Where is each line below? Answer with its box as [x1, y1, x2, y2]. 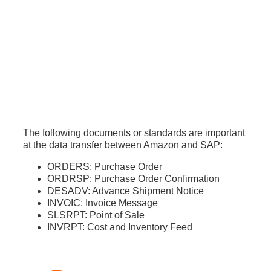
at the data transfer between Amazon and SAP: [22, 140, 223, 151]
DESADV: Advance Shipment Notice [47, 186, 204, 197]
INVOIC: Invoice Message [47, 198, 158, 209]
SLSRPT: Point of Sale [47, 210, 145, 221]
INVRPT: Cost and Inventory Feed [47, 222, 192, 233]
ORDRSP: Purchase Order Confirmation [47, 174, 220, 184]
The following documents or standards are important [22, 128, 245, 139]
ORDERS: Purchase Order [47, 162, 162, 172]
